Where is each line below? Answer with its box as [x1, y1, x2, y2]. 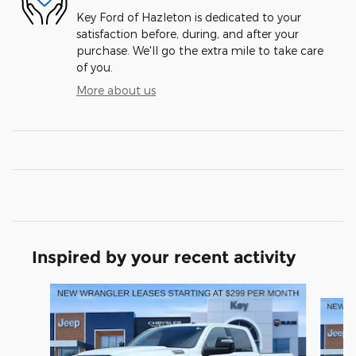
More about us [76, 83, 156, 97]
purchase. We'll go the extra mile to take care [76, 43, 323, 57]
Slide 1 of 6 [12, 284, 70, 298]
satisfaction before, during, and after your [76, 26, 299, 41]
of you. [76, 60, 113, 74]
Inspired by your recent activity [32, 246, 296, 267]
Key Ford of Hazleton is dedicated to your [76, 10, 301, 24]
